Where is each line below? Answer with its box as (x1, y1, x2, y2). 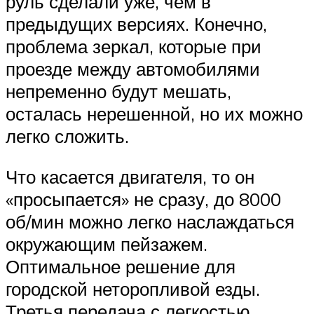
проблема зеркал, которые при (6, 35, 261, 58)
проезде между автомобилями (6, 57, 260, 81)
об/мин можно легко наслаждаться (6, 210, 294, 233)
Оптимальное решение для (6, 254, 235, 278)
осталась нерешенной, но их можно (6, 102, 303, 125)
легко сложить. (6, 125, 129, 148)
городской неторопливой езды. (6, 277, 260, 300)
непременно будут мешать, (6, 80, 231, 103)
